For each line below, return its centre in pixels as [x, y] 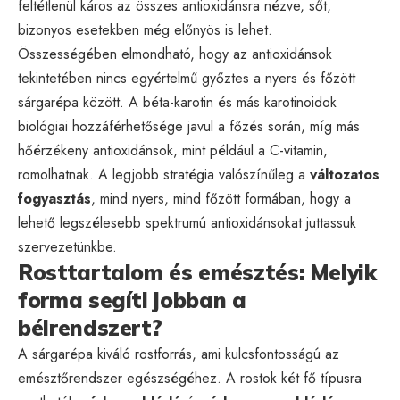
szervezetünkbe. [67, 246]
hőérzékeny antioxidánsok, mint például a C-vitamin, [173, 150]
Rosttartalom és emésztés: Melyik [197, 272]
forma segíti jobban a [132, 300]
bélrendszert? [90, 327]
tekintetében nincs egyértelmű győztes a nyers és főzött [187, 78]
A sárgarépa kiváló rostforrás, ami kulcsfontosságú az [179, 354]
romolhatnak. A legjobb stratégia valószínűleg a [164, 174]
